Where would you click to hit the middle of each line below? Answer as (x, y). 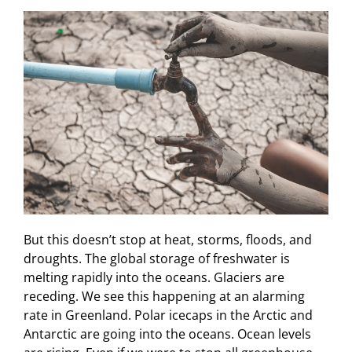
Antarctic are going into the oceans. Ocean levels (167, 334)
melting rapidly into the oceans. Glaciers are (154, 277)
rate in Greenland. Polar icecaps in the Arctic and (168, 315)
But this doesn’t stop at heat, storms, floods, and (167, 239)
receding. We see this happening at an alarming (164, 296)
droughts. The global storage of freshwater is (156, 258)
